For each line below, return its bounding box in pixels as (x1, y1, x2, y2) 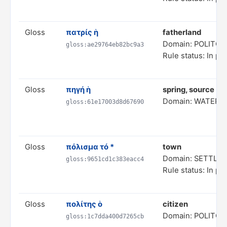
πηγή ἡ (66, 85, 91, 94)
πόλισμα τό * (66, 142, 114, 152)
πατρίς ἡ (66, 28, 98, 37)
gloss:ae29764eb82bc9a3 (66, 41, 144, 48)
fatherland (163, 28, 201, 37)
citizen (163, 200, 188, 209)
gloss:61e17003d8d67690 (66, 98, 144, 105)
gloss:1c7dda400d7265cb (66, 213, 144, 220)
